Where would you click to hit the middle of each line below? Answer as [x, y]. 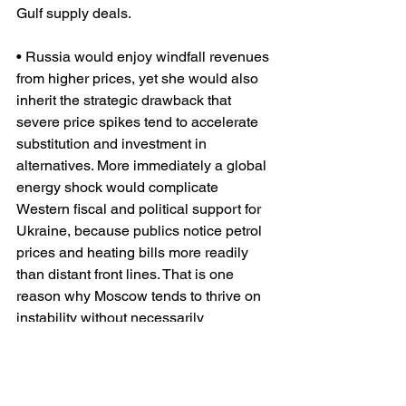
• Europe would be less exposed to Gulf [145, 383]
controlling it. [57, 340]
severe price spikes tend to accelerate [139, 122]
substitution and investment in [113, 144]
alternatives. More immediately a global [143, 166]
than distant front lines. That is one [127, 275]
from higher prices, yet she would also [139, 79]
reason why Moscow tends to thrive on [140, 296]
